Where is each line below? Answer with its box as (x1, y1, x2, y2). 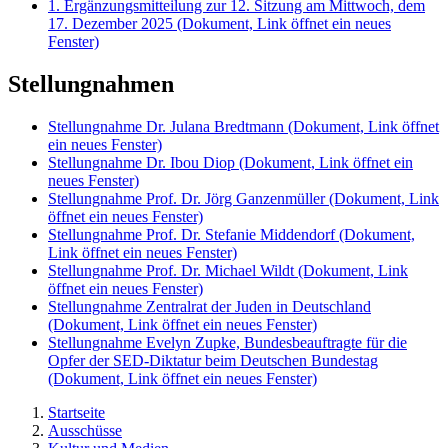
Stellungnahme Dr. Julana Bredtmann (48, 117, 288, 135)
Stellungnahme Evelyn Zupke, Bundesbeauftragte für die (48, 333, 407, 351)
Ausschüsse (48, 421, 122, 439)
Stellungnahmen (8, 70, 174, 97)
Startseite (48, 403, 105, 421)
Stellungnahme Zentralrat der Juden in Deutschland (48, 297, 371, 315)
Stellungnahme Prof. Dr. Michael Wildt (48, 261, 298, 279)
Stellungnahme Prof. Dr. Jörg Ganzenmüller (48, 189, 329, 207)
